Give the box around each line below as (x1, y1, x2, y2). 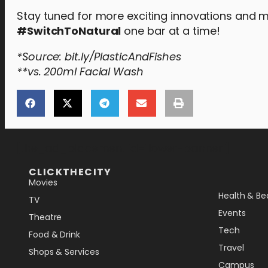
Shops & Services (29, 246, 99, 258)
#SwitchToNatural (17, 23, 121, 38)
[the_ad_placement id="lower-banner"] (17, 141, 230, 156)
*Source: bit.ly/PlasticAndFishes (17, 49, 181, 64)
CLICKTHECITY (29, 165, 112, 179)
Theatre (29, 211, 62, 223)
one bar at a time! (121, 23, 220, 38)
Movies (29, 176, 57, 188)
